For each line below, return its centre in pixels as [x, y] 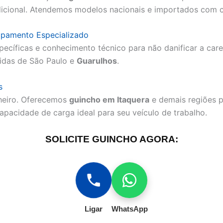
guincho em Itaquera [109, 99]
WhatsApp [129, 209]
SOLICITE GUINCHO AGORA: [111, 139]
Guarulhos [97, 61]
